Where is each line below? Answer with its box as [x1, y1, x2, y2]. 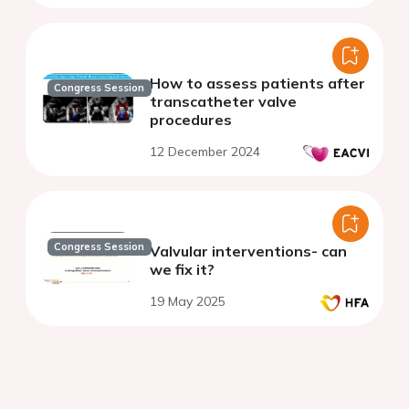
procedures [150, 110, 232, 130]
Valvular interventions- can [150, 242, 347, 261]
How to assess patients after [150, 74, 365, 93]
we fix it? [150, 260, 215, 279]
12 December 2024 [150, 143, 260, 161]
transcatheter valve [150, 92, 297, 111]
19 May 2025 [150, 293, 225, 310]
